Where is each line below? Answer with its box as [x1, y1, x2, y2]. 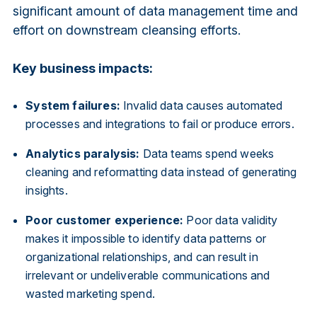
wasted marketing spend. [25, 286, 155, 301]
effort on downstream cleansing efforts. [12, 22, 241, 38]
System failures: [25, 98, 120, 113]
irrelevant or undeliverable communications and [25, 267, 270, 282]
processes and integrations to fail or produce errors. [25, 116, 294, 131]
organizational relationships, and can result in [25, 249, 258, 264]
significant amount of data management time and [12, 3, 298, 18]
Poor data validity [183, 212, 278, 227]
